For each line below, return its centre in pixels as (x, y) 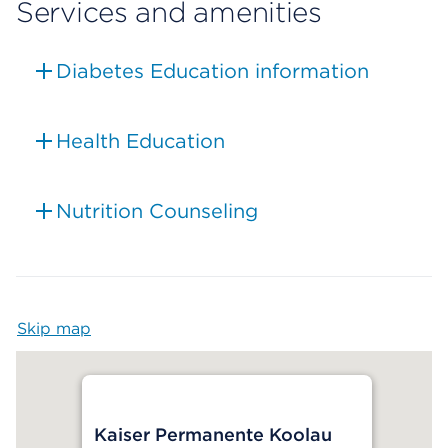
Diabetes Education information (212, 71)
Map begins (137, 329)
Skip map (54, 329)
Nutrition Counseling (157, 211)
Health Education (140, 141)
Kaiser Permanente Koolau (213, 435)
